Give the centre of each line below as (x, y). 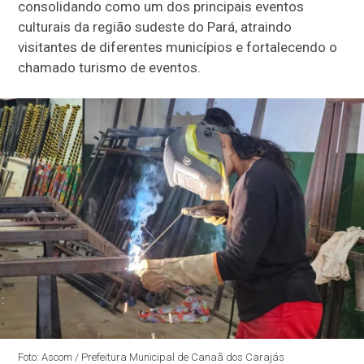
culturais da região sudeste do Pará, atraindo (155, 27)
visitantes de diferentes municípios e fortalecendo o (178, 48)
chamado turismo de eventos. (110, 68)
